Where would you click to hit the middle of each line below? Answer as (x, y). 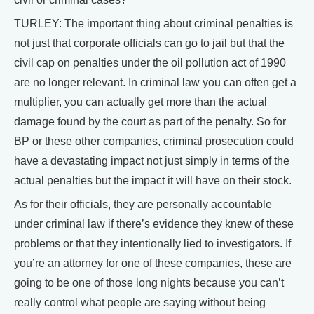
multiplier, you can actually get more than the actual (141, 102)
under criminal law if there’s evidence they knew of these (154, 224)
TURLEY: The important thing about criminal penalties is (153, 23)
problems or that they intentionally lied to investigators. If (152, 243)
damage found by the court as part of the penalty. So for (150, 121)
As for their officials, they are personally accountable (143, 204)
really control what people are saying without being (140, 302)
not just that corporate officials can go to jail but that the (149, 43)
